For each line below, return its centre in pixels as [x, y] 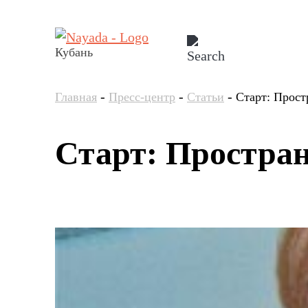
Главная [76, 97]
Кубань [74, 52]
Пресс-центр [142, 97]
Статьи [206, 97]
